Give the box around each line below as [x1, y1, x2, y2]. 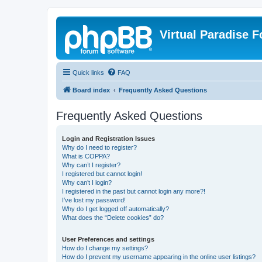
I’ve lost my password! [62, 196, 126, 204]
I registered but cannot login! [62, 170, 142, 177]
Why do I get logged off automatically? [62, 205, 169, 212]
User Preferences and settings [62, 236, 154, 243]
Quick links [73, 69, 104, 76]
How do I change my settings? [62, 244, 148, 251]
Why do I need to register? [62, 144, 137, 151]
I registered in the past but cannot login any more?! [62, 188, 205, 195]
